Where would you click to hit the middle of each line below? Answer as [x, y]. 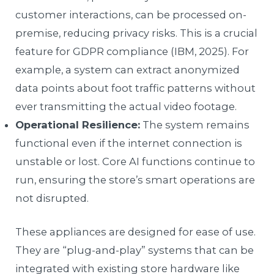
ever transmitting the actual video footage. [126, 107]
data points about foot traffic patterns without [136, 88]
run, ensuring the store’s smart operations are [135, 180]
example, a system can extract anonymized [128, 70]
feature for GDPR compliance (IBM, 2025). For [132, 52]
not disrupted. [52, 198]
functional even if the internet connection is [129, 143]
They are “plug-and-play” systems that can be [135, 250]
